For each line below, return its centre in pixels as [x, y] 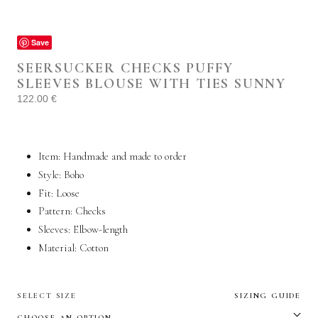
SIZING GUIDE [268, 295]
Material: [59, 247]
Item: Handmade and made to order [113, 156]
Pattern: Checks [72, 211]
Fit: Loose [59, 193]
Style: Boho [61, 174]
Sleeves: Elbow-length [83, 229]
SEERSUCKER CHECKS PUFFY [125, 68]
